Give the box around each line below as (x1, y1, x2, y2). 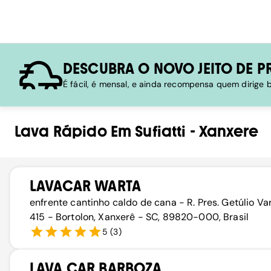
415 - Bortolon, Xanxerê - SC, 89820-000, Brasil (30, 211, 249, 223)
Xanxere (198, 123, 258, 140)
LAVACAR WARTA (30, 177, 141, 195)
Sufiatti (135, 123, 186, 140)
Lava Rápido (15, 123, 107, 140)
